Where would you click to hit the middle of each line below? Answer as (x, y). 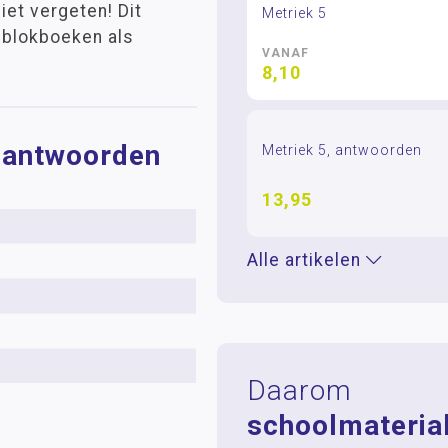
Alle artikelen (306, 260)
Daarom (299, 390)
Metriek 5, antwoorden (341, 149)
